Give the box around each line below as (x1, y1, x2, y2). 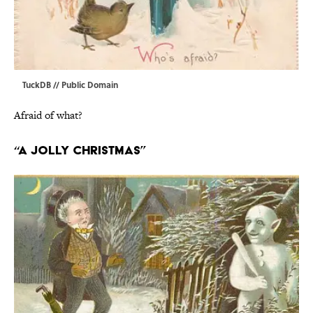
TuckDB (22, 78, 53, 92)
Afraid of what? (14, 108, 82, 123)
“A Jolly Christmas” (14, 143, 146, 158)
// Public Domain (53, 78, 118, 92)
